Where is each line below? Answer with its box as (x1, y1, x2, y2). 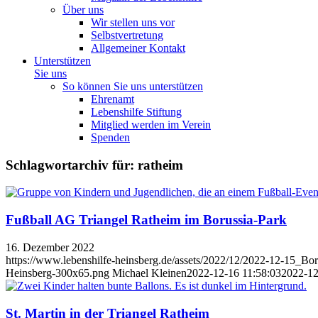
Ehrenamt (91, 93, 134, 105)
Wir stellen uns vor (91, 16, 175, 28)
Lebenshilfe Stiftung (91, 106, 182, 118)
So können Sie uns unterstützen (62, 80, 203, 92)
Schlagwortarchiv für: (6, 157, 138, 172)
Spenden (91, 131, 130, 143)
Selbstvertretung (91, 29, 163, 41)
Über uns (62, 4, 104, 16)
